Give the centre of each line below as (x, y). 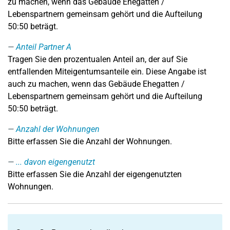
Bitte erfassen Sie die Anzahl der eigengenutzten (95, 174)
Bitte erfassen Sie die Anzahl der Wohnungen (89, 141)
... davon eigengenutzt (55, 162)
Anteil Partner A (44, 47)
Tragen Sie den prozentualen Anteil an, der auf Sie (98, 59)
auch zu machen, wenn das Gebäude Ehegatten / (96, 84)
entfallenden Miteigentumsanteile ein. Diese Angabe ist (107, 72)
